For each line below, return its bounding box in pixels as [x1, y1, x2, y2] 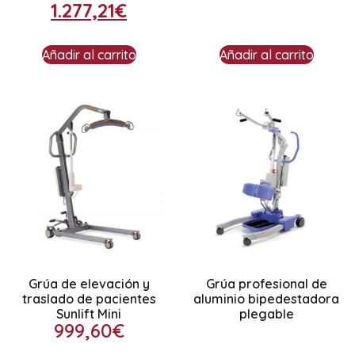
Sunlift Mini [56, 305, 121, 322]
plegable [239, 305, 294, 322]
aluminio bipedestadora [193, 290, 339, 307]
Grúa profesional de [205, 275, 327, 292]
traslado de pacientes [21, 290, 156, 307]
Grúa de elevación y [28, 275, 150, 292]
